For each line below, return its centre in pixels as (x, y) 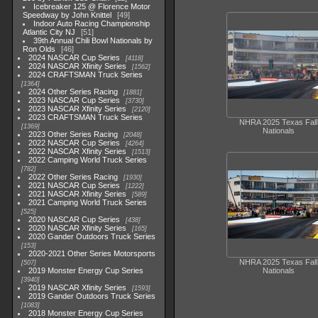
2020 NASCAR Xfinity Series (78, 228)
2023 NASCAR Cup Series (75, 100)
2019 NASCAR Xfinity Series (78, 287)
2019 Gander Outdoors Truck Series (92, 296)
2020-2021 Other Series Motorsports (92, 253)
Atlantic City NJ (49, 32)
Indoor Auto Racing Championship (92, 23)
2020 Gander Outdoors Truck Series (92, 236)
